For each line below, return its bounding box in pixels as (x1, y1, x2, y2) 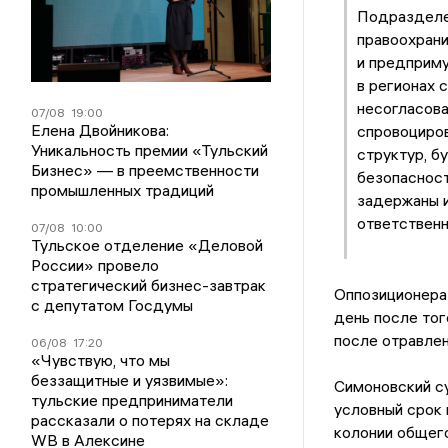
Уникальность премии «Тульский (31, 139, 269, 160)
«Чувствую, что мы (31, 349, 171, 370)
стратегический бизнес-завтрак (31, 274, 267, 295)
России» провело (31, 254, 160, 275)
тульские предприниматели (31, 389, 234, 410)
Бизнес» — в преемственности (31, 159, 260, 180)
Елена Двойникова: (31, 119, 170, 140)
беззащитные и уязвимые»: (31, 369, 229, 390)
